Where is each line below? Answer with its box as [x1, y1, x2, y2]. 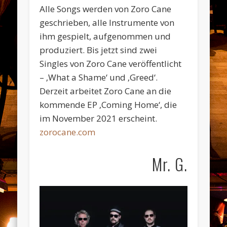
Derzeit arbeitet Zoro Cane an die [40, 85, 172, 97]
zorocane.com [40, 126, 96, 138]
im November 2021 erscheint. [40, 112, 158, 124]
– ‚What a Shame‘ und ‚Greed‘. [40, 71, 158, 83]
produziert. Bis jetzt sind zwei [40, 44, 158, 56]
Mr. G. [152, 152, 187, 176]
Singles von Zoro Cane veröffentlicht [40, 57, 182, 69]
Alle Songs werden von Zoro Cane [40, 3, 172, 15]
